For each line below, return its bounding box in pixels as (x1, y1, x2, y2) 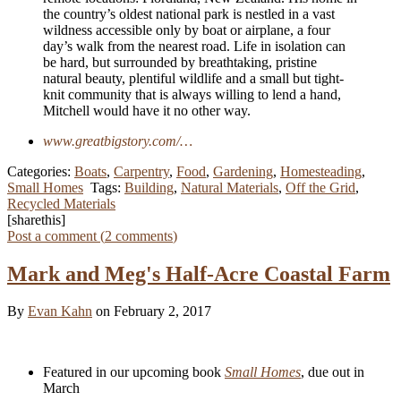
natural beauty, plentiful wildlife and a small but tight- (43, 70, 344, 86)
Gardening (213, 163, 273, 179)
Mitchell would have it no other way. (43, 102, 251, 118)
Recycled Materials (7, 195, 115, 211)
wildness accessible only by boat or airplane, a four (43, 21, 330, 38)
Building (124, 179, 174, 195)
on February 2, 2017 (96, 303, 211, 320)
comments (112, 227, 173, 243)
